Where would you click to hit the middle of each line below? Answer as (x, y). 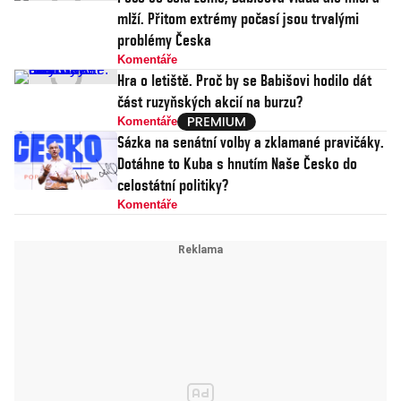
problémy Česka (164, 40)
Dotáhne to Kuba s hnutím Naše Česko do (237, 163)
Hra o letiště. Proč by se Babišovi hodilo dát (244, 80)
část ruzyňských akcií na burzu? (210, 102)
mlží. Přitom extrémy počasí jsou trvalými (238, 18)
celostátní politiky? (173, 185)
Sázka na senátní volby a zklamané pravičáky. (251, 142)
